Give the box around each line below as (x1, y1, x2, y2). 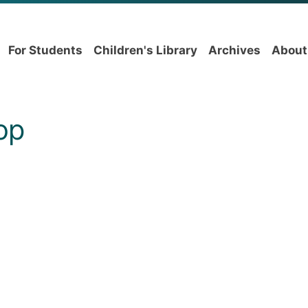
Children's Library (93, 43, 197, 57)
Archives (208, 43, 261, 57)
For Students (8, 43, 82, 57)
